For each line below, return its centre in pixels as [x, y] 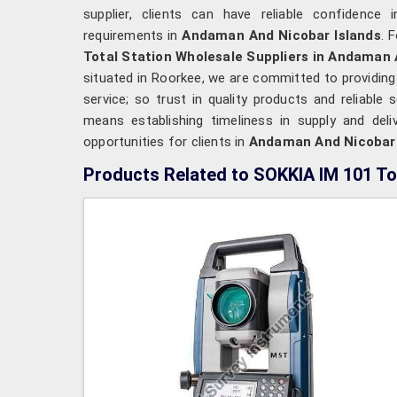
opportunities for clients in [166, 141]
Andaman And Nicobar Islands [281, 35]
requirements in [133, 35]
